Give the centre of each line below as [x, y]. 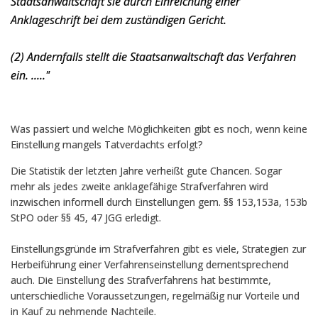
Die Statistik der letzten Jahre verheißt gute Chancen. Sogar [146, 171]
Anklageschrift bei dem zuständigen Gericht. [119, 20]
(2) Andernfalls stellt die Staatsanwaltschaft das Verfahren [153, 57]
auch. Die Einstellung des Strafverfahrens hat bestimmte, [141, 280]
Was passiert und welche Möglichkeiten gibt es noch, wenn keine [159, 129]
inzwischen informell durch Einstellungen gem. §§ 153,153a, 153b [159, 202]
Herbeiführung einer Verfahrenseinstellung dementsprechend [150, 264]
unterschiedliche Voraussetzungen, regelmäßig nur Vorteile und [155, 296]
